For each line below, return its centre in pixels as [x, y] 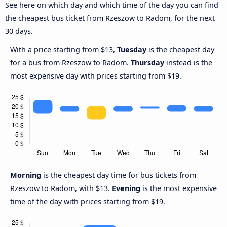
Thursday [147, 63]
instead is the [188, 63]
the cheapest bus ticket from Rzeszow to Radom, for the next [110, 18]
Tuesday [132, 50]
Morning [27, 175]
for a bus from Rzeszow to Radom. [70, 63]
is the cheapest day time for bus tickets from [120, 175]
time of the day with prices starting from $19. [88, 202]
